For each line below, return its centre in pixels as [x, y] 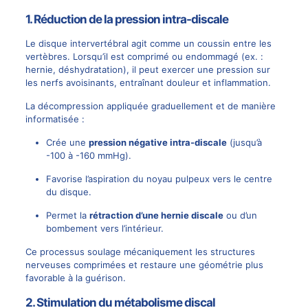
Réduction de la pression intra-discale [131, 19]
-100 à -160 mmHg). [88, 155]
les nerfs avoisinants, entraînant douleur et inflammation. [148, 82]
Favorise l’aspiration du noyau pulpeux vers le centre [159, 178]
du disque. [68, 191]
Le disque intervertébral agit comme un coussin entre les [148, 43]
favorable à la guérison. [75, 277]
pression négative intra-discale [157, 142]
